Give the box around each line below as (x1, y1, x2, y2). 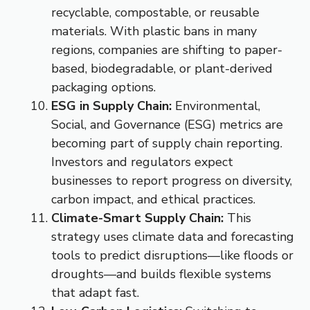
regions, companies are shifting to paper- (51, 42, 282, 59)
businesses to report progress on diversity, (51, 172, 292, 190)
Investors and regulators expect (51, 154, 233, 171)
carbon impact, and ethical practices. (51, 191, 255, 208)
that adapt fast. (51, 284, 139, 302)
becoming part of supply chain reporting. (51, 135, 282, 152)
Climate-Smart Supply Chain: (51, 210, 224, 227)
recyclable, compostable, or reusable (51, 4, 259, 21)
